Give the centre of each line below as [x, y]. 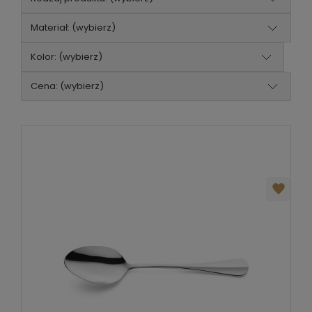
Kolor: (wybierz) [67, 56]
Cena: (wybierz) [67, 86]
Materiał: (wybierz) [73, 27]
